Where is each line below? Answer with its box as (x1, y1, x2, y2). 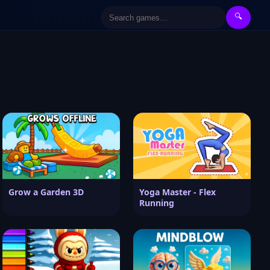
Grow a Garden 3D (8, 186, 84, 198)
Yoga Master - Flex (139, 186, 216, 198)
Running (139, 196, 174, 209)
